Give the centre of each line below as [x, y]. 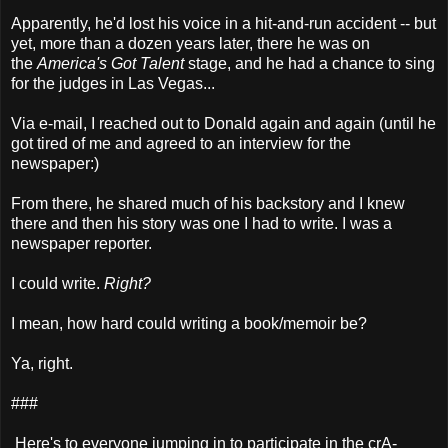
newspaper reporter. [81, 243]
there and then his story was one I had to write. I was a [201, 223]
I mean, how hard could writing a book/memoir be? [189, 323]
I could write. [55, 283]
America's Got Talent [112, 63]
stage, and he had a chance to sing [311, 63]
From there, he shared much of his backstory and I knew [208, 203]
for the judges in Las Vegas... [113, 83]
